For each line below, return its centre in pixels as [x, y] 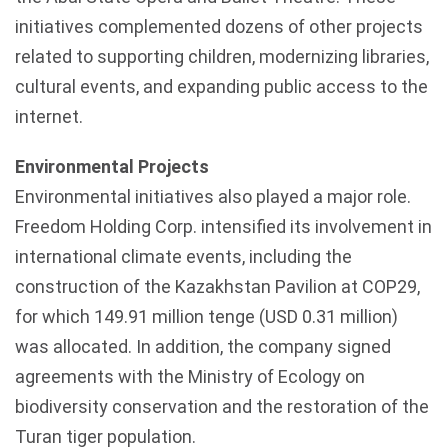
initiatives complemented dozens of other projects [219, 26]
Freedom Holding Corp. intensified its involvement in [223, 226]
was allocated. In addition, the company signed [203, 346]
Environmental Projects [112, 166]
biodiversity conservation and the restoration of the [222, 406]
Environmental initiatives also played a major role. [213, 196]
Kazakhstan [223, 286]
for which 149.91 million [111, 316]
